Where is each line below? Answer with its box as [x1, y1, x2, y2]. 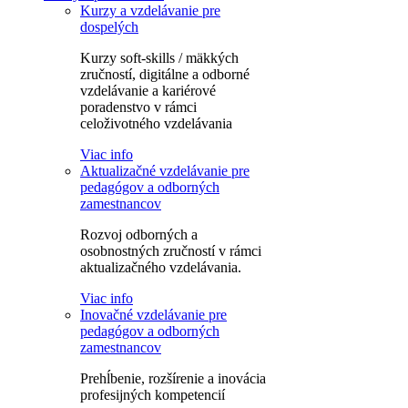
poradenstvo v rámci [80, 99, 197, 115]
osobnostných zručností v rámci [80, 243, 261, 259]
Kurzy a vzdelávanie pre [80, 3, 220, 18]
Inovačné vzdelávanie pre [80, 307, 227, 322]
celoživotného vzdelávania [80, 116, 232, 131]
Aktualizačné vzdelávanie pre [80, 163, 250, 178]
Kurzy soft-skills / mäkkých [80, 50, 239, 66]
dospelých [80, 19, 138, 35]
